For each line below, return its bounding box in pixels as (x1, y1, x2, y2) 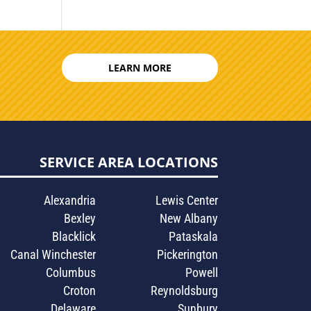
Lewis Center (155, 193, 218, 208)
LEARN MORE (108, 61, 171, 75)
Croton (63, 283, 96, 299)
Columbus (46, 265, 96, 280)
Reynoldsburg (150, 283, 218, 299)
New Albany (159, 211, 218, 226)
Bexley (64, 211, 96, 226)
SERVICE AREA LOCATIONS (39, 153, 218, 172)
